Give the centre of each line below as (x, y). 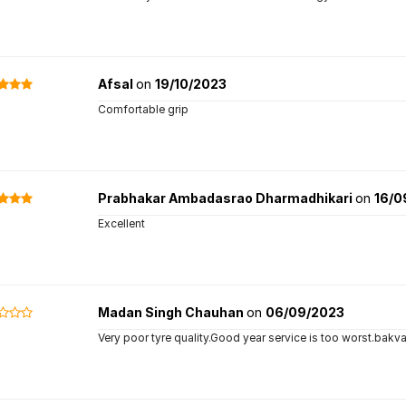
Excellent (121, 223)
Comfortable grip (143, 109)
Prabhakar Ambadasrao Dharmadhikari (226, 198)
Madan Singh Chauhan (172, 312)
